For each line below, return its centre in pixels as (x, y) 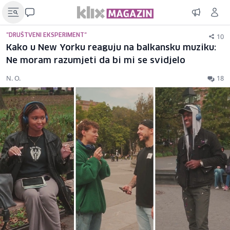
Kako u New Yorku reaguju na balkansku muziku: (111, 48)
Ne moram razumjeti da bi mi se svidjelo (96, 61)
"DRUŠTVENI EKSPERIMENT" (46, 35)
